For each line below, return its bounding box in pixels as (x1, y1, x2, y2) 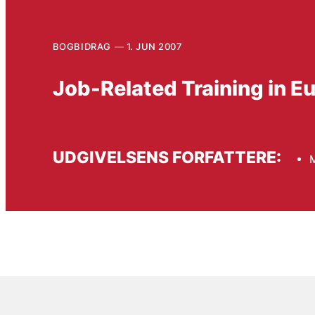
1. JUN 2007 (126, 40, 183, 52)
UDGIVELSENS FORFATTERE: (52, 148, 281, 167)
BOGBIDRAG (52, 40, 111, 52)
